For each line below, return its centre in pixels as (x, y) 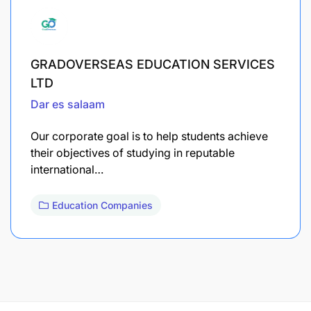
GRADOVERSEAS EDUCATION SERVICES (153, 64)
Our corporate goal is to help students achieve (149, 136)
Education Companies (102, 205)
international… (67, 169)
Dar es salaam (68, 104)
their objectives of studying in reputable (133, 152)
